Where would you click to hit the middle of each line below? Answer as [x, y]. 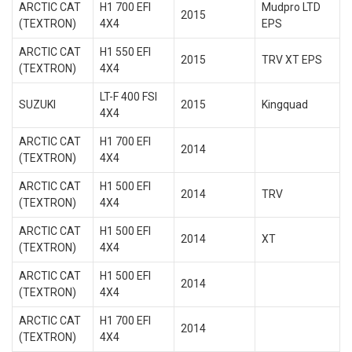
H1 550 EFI [125, 52]
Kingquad [284, 104]
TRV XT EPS [291, 60]
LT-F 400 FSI [128, 97]
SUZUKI [37, 104]
